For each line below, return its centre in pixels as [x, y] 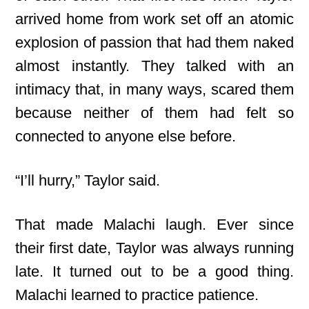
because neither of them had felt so [154, 113]
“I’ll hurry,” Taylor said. [88, 180]
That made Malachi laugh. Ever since [154, 225]
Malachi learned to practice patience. [137, 295]
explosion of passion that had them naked [154, 42]
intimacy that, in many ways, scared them [154, 89]
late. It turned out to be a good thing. [154, 271]
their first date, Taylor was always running [154, 248]
